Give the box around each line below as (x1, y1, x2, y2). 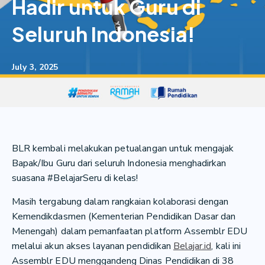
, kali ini (211, 240, 241, 253)
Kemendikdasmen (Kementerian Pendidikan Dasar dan (12, 210, 236, 223)
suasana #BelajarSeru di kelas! (12, 172, 138, 185)
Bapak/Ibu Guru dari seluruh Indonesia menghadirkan (12, 157, 227, 170)
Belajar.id (173, 240, 212, 253)
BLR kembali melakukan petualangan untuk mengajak (12, 142, 234, 155)
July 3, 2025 (12, 62, 59, 73)
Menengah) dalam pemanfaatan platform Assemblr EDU (12, 225, 248, 238)
